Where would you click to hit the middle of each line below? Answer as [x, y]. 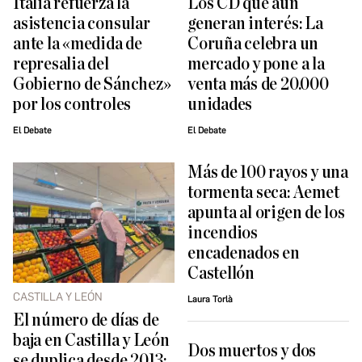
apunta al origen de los [266, 213]
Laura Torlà [210, 300]
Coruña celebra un [253, 44]
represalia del [61, 65]
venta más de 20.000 [258, 85]
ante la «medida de [78, 44]
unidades [220, 105]
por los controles [72, 105]
